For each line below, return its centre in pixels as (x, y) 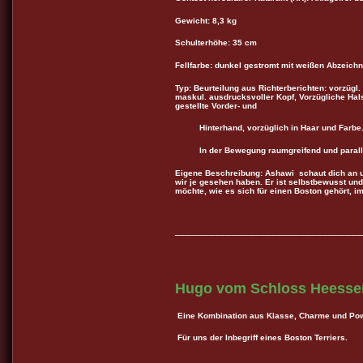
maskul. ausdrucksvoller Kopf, (237, 96)
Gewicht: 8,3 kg (206, 20)
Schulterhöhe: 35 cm (216, 43)
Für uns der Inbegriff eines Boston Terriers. (261, 338)
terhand (227, 128)
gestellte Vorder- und (216, 105)
